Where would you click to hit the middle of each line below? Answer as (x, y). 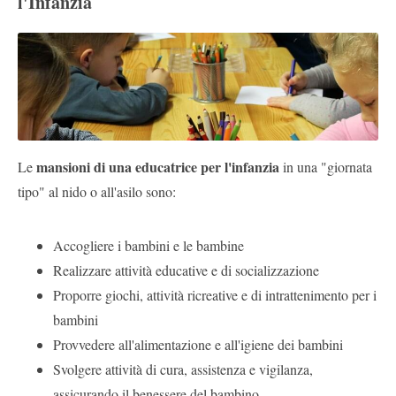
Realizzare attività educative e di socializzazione (186, 270)
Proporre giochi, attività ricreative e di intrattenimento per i (215, 295)
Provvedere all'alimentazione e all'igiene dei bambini (198, 345)
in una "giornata (327, 167)
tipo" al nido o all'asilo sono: (97, 192)
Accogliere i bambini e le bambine (148, 246)
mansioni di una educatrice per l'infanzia (160, 167)
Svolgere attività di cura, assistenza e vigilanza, (183, 369)
